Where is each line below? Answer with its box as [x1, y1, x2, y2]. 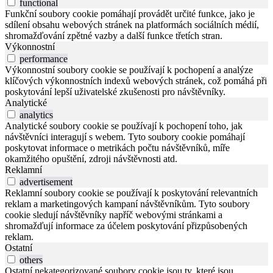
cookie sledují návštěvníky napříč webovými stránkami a [5, 209, 222, 220]
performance [19, 53, 68, 64]
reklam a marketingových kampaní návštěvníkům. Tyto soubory [5, 198, 250, 209]
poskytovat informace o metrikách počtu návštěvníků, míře [5, 142, 230, 153]
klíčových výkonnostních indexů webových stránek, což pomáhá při [5, 75, 267, 86]
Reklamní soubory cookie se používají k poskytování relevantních [5, 187, 258, 198]
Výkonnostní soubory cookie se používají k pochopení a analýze [5, 64, 253, 75]
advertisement [19, 176, 73, 187]
